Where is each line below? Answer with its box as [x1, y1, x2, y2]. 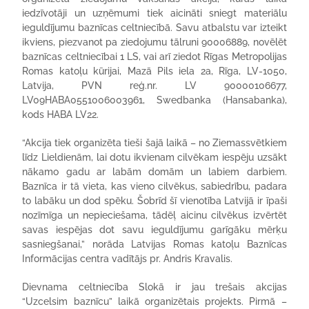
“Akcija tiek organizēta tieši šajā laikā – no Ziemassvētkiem [22, 137, 287, 148]
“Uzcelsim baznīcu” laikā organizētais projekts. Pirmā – [22, 296, 287, 307]
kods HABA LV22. [22, 109, 99, 120]
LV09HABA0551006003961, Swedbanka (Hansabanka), [22, 94, 287, 106]
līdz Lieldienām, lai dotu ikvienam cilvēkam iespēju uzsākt [22, 152, 287, 163]
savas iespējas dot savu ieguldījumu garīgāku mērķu [22, 224, 287, 235]
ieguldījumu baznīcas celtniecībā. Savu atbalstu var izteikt [22, 22, 287, 33]
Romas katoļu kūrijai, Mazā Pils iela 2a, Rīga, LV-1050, [22, 66, 287, 77]
